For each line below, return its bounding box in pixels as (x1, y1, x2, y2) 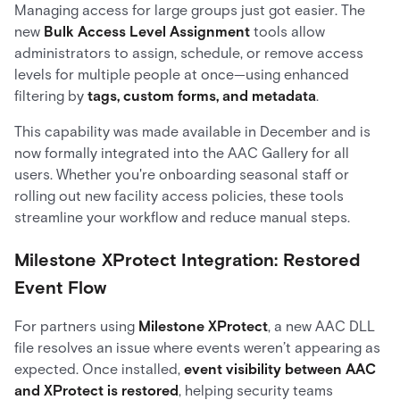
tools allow (250, 23, 325, 40)
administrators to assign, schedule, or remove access (14, 45, 363, 62)
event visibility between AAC (184, 361, 376, 378)
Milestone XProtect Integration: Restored (14, 249, 360, 271)
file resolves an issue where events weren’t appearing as (14, 339, 380, 356)
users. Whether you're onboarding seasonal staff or (14, 166, 349, 183)
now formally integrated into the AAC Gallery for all (14, 145, 349, 162)
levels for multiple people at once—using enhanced (14, 66, 349, 83)
